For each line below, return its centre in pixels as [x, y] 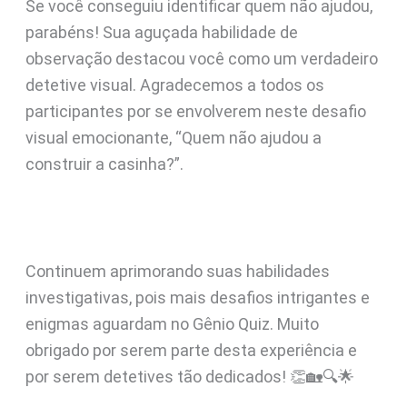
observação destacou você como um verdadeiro [201, 58]
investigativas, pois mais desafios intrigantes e [197, 297]
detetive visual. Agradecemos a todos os [174, 84]
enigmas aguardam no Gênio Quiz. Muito [172, 323]
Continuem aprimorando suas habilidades [177, 271]
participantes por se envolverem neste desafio [195, 111]
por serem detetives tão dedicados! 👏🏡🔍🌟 [189, 376]
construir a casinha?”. [104, 164]
